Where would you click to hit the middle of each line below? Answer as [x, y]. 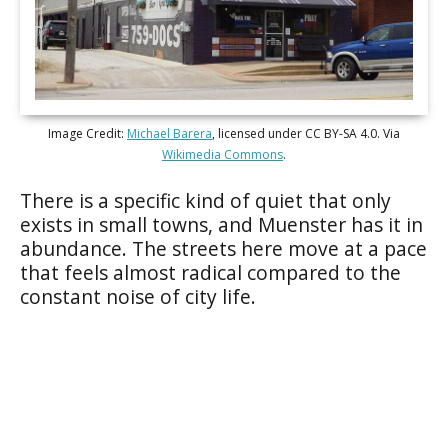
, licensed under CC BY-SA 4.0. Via [306, 133]
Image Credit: [87, 133]
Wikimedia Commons [222, 154]
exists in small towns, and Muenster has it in [221, 224]
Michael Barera [169, 133]
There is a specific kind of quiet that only [205, 200]
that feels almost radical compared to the [210, 272]
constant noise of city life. [138, 296]
